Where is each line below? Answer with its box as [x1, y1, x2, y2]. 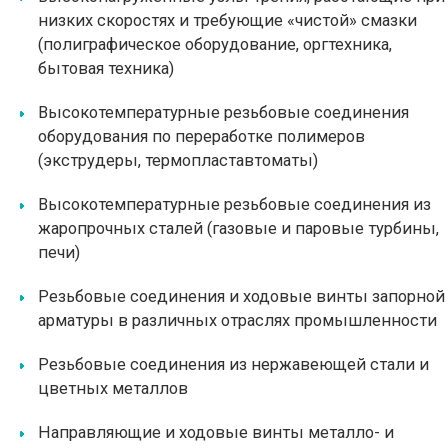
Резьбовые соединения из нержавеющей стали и [38, 355, 429, 374]
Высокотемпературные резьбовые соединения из [38, 195, 431, 214]
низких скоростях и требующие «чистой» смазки [38, 11, 417, 30]
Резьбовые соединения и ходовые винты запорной [38, 287, 445, 306]
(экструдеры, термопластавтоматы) [38, 151, 318, 170]
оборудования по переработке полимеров [38, 127, 365, 146]
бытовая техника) [38, 59, 174, 78]
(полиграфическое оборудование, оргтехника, [38, 35, 392, 54]
